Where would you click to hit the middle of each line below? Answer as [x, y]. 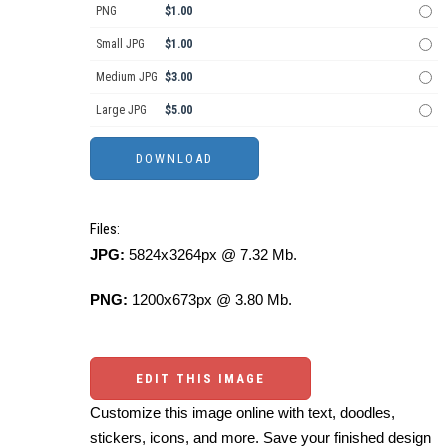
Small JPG [120, 43]
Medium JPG [127, 76]
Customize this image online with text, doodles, [242, 412]
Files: [105, 228]
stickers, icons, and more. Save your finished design [260, 437]
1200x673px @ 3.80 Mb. [210, 299]
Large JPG [121, 109]
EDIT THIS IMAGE [200, 378]
